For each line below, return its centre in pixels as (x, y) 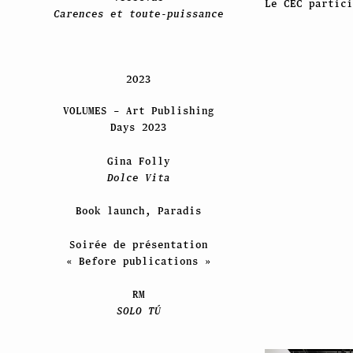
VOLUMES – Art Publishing (138, 111)
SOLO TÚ (138, 311)
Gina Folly (138, 161)
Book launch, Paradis (138, 211)
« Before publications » (138, 261)
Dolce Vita (138, 177)
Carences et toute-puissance (138, 14)
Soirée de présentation (138, 244)
